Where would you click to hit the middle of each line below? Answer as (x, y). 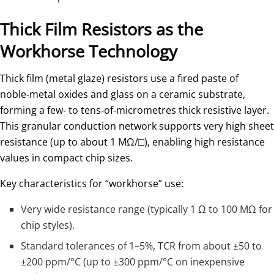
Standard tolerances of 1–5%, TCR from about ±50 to (142, 246)
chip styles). (48, 225)
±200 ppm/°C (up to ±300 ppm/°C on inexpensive (133, 262)
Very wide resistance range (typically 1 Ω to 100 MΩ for (147, 209)
